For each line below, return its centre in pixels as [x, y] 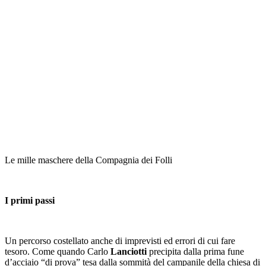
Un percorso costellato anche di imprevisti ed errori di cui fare [120, 240]
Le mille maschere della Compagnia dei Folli [88, 160]
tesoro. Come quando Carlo [58, 251]
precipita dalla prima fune [195, 251]
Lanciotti [129, 251]
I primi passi [30, 200]
